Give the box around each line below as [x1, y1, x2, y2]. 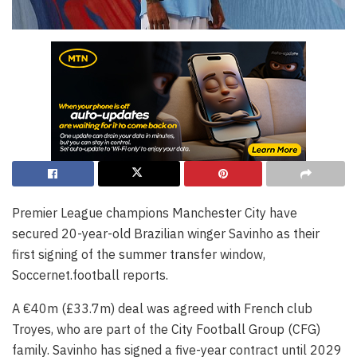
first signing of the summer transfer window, [12, 246, 265, 263]
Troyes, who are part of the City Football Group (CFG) [12, 321, 320, 338]
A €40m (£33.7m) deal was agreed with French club [12, 300, 312, 317]
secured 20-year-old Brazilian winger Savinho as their [12, 226, 320, 242]
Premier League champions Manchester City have [12, 205, 297, 222]
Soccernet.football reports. [12, 267, 168, 284]
